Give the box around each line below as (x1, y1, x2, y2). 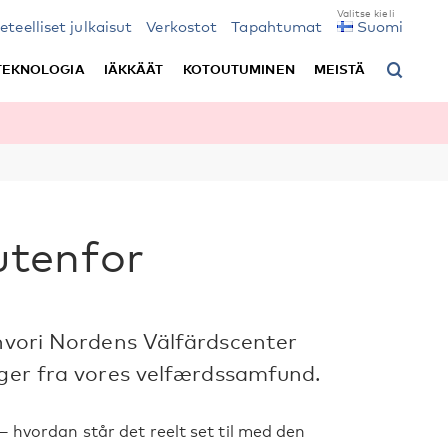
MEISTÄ (313, 61, 366, 77)
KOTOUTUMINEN (182, 61, 295, 77)
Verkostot (146, 17, 218, 35)
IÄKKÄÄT (103, 61, 164, 77)
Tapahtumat (231, 17, 323, 35)
